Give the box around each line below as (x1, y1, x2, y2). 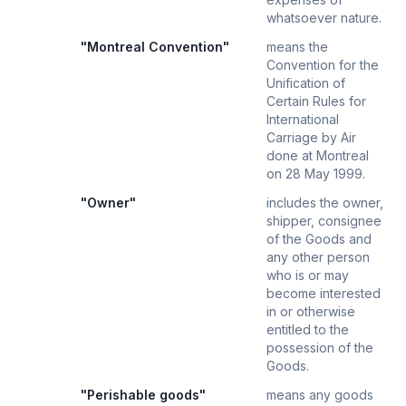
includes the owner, (266, 195, 383, 210)
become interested (266, 285, 381, 301)
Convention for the (266, 57, 379, 72)
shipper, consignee (266, 213, 382, 228)
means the (266, 39, 328, 54)
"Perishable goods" (81, 387, 206, 402)
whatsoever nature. (266, 10, 382, 25)
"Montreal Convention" (81, 39, 229, 54)
